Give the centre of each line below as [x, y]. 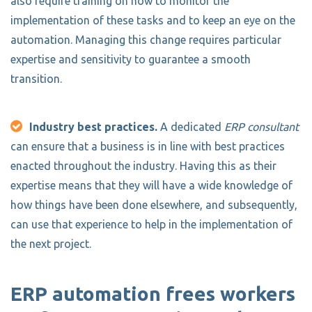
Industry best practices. [93, 126]
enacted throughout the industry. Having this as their [143, 165]
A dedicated [191, 126]
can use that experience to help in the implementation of [151, 224]
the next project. [51, 243]
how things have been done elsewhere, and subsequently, [154, 204]
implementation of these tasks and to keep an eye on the [153, 20]
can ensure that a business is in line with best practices [148, 146]
